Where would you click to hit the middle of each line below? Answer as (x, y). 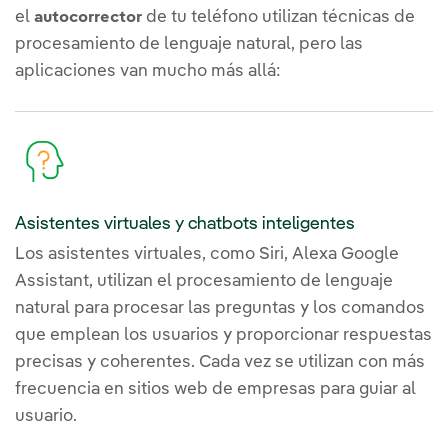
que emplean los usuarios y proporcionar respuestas (223, 335)
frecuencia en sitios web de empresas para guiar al (215, 389)
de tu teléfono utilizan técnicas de (278, 18)
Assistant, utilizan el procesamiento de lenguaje (204, 281)
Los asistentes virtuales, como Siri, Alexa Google (207, 254)
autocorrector (88, 18)
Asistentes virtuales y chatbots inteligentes (185, 223)
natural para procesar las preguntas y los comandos (220, 308)
